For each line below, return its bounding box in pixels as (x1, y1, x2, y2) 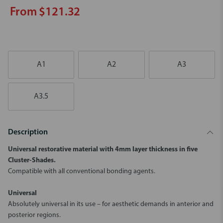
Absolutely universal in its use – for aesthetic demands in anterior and (8, 201, 214, 208)
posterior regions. (8, 212, 61, 219)
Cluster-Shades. (8, 157, 56, 164)
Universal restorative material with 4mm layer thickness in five (8, 146, 198, 153)
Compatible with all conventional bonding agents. (8, 168, 155, 175)
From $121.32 (10, 6, 81, 18)
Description (8, 128, 48, 136)
